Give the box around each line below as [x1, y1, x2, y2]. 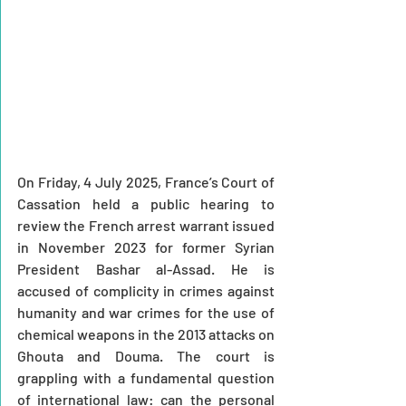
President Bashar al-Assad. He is [17, 259, 275, 277]
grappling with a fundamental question [17, 368, 275, 386]
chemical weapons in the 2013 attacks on [17, 324, 275, 343]
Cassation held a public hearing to [17, 194, 275, 212]
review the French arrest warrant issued [17, 216, 275, 234]
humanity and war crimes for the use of [17, 303, 275, 321]
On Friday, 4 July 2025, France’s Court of [17, 172, 275, 190]
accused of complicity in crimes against [17, 281, 275, 299]
